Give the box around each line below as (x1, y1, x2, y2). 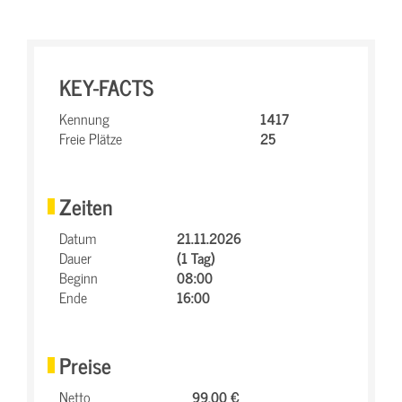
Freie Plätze (59, 126, 122, 150)
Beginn (59, 265, 98, 289)
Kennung (59, 106, 109, 130)
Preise (59, 346, 111, 382)
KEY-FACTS (59, 68, 153, 104)
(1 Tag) (177, 245, 215, 269)
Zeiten (59, 188, 113, 223)
